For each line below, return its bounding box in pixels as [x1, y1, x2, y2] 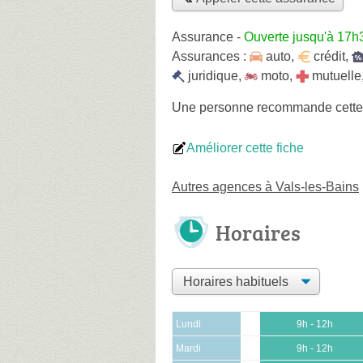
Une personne [172, 100, 257, 114]
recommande [257, 100, 332, 114]
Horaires [216, 217, 301, 247]
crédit [314, 49, 345, 63]
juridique [188, 68, 238, 83]
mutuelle [312, 68, 361, 83]
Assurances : [172, 49, 250, 63]
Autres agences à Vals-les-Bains [172, 179, 359, 194]
